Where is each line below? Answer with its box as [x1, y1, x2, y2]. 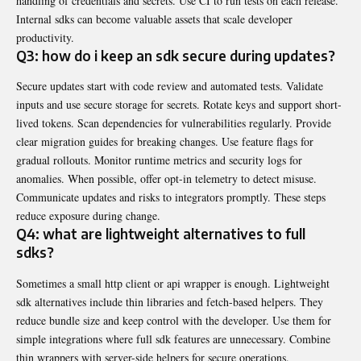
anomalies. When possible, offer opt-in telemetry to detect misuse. [16, 171, 317, 187]
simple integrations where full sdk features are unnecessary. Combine [16, 330, 330, 346]
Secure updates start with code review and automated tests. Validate [16, 78, 323, 94]
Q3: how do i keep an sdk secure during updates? [16, 47, 335, 64]
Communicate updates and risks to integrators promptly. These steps [16, 189, 326, 205]
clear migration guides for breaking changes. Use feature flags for [16, 134, 313, 150]
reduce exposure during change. [16, 208, 160, 224]
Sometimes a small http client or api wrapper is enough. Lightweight [16, 275, 330, 291]
